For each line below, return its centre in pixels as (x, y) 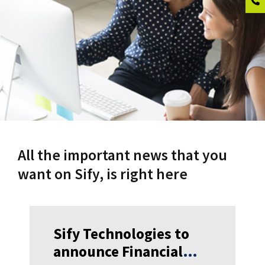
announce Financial (118, 251)
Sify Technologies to (121, 234)
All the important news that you (122, 155)
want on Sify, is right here (103, 174)
